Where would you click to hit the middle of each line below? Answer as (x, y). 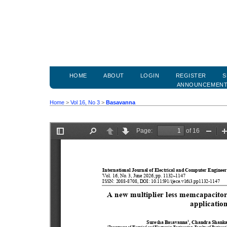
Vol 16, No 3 (85, 102)
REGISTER (191, 75)
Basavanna (121, 102)
